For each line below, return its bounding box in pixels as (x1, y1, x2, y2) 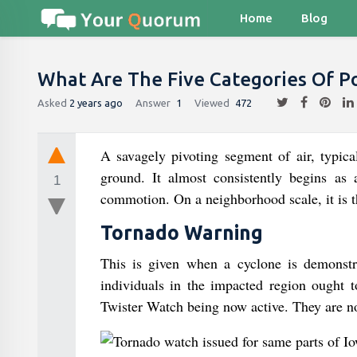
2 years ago (69, 96, 123, 108)
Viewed (194, 96, 229, 108)
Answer (135, 96, 171, 108)
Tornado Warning (100, 222, 263, 244)
